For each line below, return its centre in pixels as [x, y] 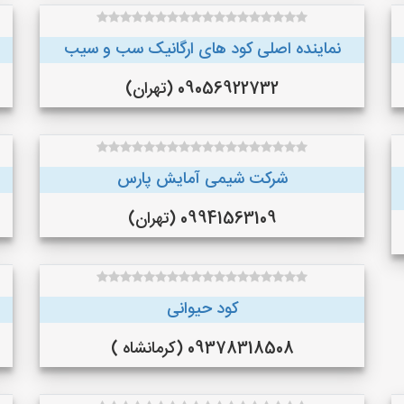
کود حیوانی [202, 309]
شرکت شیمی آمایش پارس [202, 179]
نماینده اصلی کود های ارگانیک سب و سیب [202, 50]
